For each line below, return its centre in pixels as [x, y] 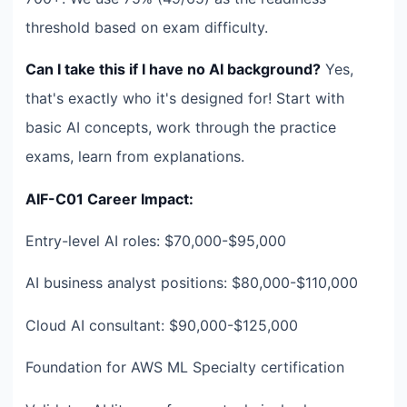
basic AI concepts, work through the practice [181, 128]
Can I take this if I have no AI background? [173, 69]
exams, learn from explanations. [135, 157]
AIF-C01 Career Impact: [109, 199]
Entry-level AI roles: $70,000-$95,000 [156, 241]
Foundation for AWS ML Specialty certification [185, 367]
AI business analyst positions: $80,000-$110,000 [192, 283]
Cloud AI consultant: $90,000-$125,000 [162, 325]
